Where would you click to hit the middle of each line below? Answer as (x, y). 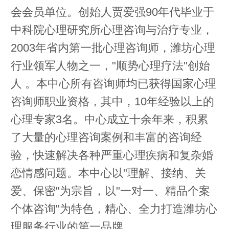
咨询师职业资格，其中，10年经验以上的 (112, 101)
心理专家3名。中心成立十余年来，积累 (109, 119)
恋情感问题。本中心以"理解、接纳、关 (108, 173)
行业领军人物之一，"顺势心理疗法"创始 (110, 65)
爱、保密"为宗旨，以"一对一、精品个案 (110, 191)
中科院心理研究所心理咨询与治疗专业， (112, 30)
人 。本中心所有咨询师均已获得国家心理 (113, 83)
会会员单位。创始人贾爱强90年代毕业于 (112, 12)
